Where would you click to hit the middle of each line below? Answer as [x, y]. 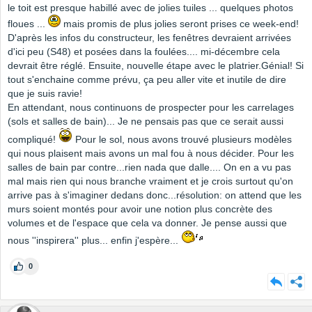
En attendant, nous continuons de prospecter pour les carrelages [151, 108]
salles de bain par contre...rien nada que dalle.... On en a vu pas [149, 167]
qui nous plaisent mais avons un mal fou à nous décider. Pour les [151, 154]
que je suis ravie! [45, 94]
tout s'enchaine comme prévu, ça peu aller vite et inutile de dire [147, 80]
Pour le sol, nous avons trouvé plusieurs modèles [182, 140]
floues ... [28, 24]
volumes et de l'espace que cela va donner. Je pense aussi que [147, 223]
